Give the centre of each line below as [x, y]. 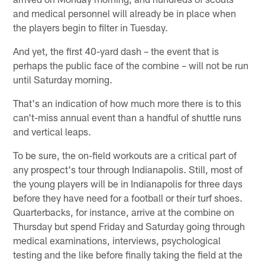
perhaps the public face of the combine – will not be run [131, 65]
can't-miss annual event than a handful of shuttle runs [127, 117]
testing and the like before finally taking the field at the [128, 254]
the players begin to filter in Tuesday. [91, 27]
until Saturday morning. [63, 79]
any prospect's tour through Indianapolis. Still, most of [128, 169]
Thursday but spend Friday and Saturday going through [129, 226]
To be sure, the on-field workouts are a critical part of [125, 155]
